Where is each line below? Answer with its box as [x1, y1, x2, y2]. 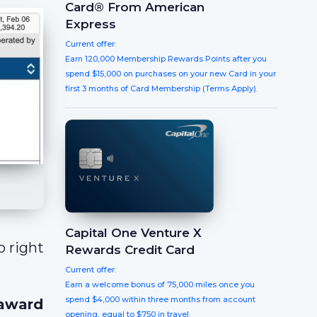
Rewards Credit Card [65, 243, 195, 258]
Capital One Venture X [65, 226, 202, 241]
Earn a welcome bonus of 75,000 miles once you [65, 279, 255, 290]
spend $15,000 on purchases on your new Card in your [65, 69, 276, 79]
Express [65, 17, 116, 31]
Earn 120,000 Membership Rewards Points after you [65, 54, 267, 64]
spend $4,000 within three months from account [65, 294, 255, 305]
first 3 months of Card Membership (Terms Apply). [65, 83, 258, 93]
